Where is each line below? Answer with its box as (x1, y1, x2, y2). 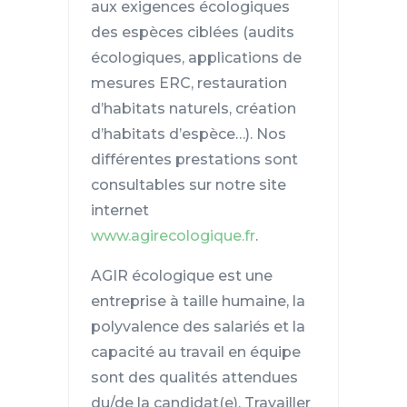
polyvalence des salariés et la (90, 317, 305, 335)
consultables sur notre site (90, 175, 286, 194)
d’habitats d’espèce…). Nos (90, 124, 286, 143)
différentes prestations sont (90, 150, 298, 168)
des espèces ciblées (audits (90, 23, 294, 41)
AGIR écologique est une (90, 266, 273, 284)
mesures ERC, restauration (90, 74, 287, 92)
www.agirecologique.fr (90, 226, 255, 244)
